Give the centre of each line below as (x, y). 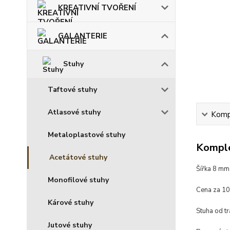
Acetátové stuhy (78, 157)
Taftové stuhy (72, 90)
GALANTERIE (83, 36)
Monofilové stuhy (78, 180)
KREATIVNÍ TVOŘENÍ (97, 8)
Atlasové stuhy (74, 112)
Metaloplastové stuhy (87, 135)
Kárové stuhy (71, 203)
